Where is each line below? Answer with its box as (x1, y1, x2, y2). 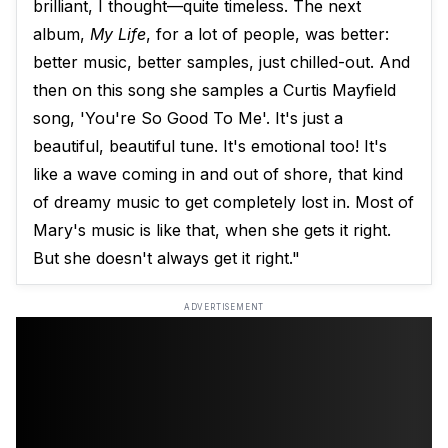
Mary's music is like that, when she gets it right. (33, 220, 391, 241)
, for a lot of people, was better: (146, 24, 389, 45)
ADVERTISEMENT (183, 302, 265, 313)
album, (33, 24, 90, 45)
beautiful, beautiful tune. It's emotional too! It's (33, 136, 387, 157)
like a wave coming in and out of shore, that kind (33, 164, 403, 185)
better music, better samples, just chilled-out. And (33, 52, 410, 73)
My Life (90, 24, 146, 45)
